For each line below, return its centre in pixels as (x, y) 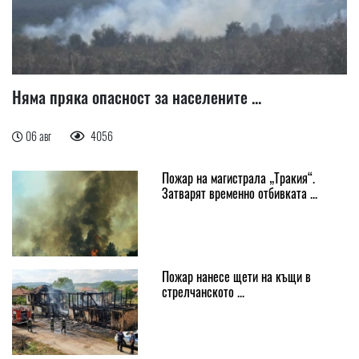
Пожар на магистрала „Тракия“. (238, 177)
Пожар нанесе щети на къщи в (236, 276)
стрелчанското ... (203, 291)
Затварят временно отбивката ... (239, 193)
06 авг (40, 135)
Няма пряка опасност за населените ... (137, 97)
